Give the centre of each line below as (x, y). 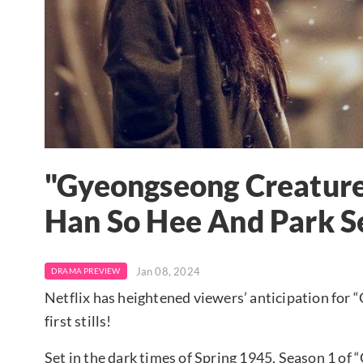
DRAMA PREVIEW (86, 270)
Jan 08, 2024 (168, 271)
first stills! (78, 320)
